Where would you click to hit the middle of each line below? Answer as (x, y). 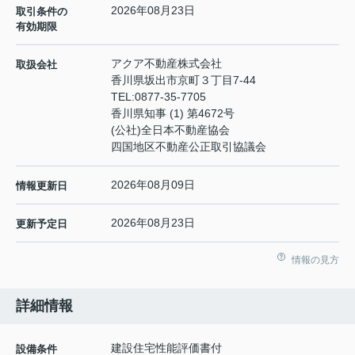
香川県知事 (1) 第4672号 (173, 114)
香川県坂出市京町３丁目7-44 (185, 80)
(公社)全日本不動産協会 (170, 130)
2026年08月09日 (153, 185)
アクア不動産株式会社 (166, 64)
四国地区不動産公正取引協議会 (189, 147)
